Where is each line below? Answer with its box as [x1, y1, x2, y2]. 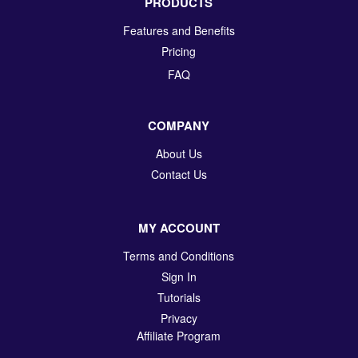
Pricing [161, 42, 197, 59]
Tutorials [157, 288, 201, 305]
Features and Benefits [122, 22, 235, 38]
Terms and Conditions [123, 247, 235, 264]
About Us [155, 145, 202, 161]
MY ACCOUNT [137, 218, 220, 237]
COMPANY [148, 116, 210, 134]
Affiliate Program [137, 327, 221, 344]
